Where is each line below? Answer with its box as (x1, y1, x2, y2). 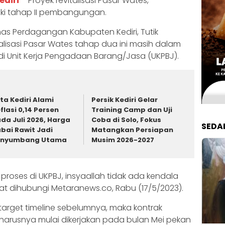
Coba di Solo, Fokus (91, 115, 162, 125)
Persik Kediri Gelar (91, 95, 158, 105)
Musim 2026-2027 (91, 135, 155, 145)
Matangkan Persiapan (91, 125, 174, 135)
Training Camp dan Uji (91, 105, 173, 115)
